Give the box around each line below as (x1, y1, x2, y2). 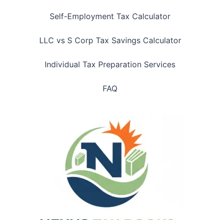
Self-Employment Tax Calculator (50, 11, 170, 22)
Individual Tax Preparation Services (45, 59, 175, 70)
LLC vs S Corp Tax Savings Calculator (39, 35, 181, 46)
